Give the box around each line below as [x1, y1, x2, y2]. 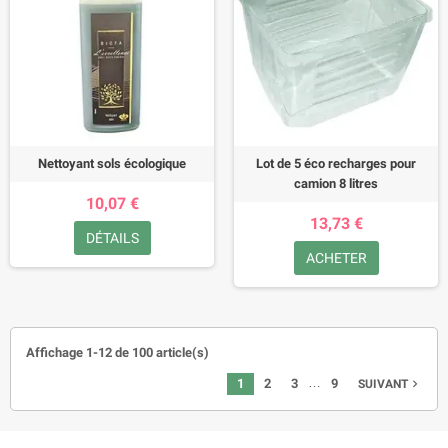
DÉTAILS [85, 230, 139, 246]
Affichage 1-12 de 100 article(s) [26, 345, 209, 360]
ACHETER [305, 250, 367, 266]
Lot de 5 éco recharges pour [256, 156, 416, 171]
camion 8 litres [294, 176, 378, 191]
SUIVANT [358, 377, 408, 391]
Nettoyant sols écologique [38, 156, 186, 171]
